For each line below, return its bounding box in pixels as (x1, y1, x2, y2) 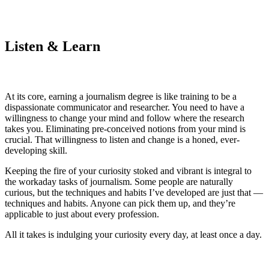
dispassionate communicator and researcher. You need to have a (5, 101, 244, 112)
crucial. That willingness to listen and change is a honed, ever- (5, 134, 240, 145)
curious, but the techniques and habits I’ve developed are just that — (5, 187, 263, 198)
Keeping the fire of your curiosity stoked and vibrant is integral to (5, 165, 252, 176)
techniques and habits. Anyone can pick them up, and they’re (5, 198, 235, 208)
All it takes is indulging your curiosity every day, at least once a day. (5, 229, 262, 240)
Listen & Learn (5, 38, 100, 54)
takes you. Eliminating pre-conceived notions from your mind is (5, 123, 246, 134)
